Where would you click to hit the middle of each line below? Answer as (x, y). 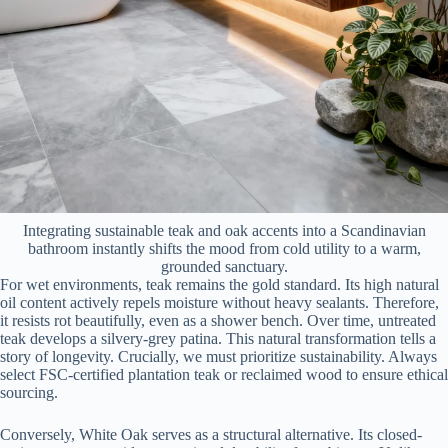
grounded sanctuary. (224, 267)
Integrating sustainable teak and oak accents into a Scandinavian (224, 231)
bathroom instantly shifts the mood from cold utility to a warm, (224, 249)
